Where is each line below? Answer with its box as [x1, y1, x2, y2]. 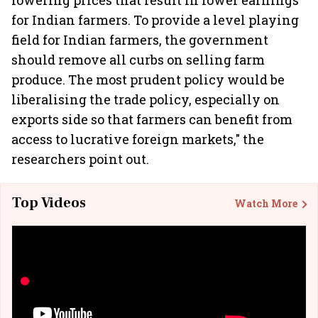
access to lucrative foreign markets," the [11, 131, 264, 148]
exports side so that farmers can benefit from [11, 111, 292, 128]
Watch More [234, 196, 297, 210]
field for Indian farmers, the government [11, 31, 268, 48]
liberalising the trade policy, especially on [11, 91, 280, 108]
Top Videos [12, 194, 86, 212]
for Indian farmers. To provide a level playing [11, 11, 299, 28]
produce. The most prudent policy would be [11, 71, 285, 88]
